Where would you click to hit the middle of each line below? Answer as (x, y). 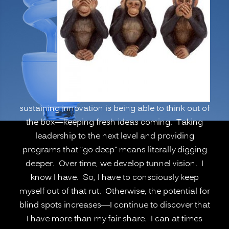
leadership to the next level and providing (114, 136)
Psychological (112, 12)
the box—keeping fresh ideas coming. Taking (114, 122)
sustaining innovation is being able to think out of (114, 109)
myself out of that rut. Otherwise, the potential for (114, 191)
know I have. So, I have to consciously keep (114, 178)
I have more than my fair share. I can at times (114, 219)
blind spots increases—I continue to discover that (114, 205)
